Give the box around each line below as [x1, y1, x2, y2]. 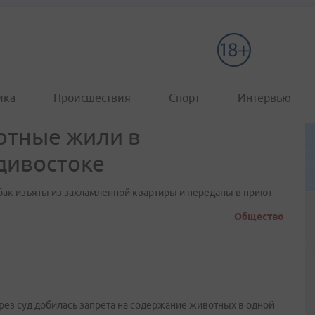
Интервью [238, 91, 291, 104]
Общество [234, 211, 284, 222]
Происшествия [53, 91, 131, 104]
